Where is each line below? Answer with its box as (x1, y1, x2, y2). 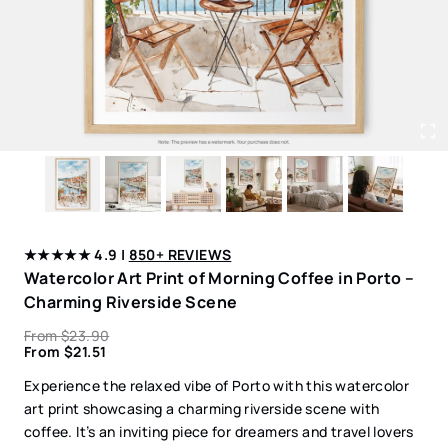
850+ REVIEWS (128, 244, 232, 264)
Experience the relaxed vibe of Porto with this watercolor (24, 375, 410, 395)
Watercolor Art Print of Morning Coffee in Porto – (24, 266, 415, 289)
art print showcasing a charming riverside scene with (24, 398, 380, 418)
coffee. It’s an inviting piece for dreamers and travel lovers (24, 421, 414, 441)
